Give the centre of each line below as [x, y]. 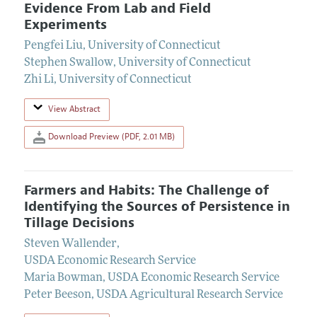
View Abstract [74, 109]
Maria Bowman [63, 278]
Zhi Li [39, 80]
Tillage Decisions [79, 223]
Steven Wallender [70, 244]
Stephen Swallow [68, 63]
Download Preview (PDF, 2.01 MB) [110, 136]
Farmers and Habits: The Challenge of [146, 190]
